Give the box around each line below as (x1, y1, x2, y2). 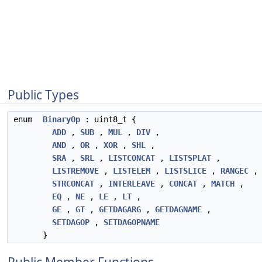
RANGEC (220, 166, 249, 175)
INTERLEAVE (108, 179, 155, 188)
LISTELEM (113, 166, 150, 175)
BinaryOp (43, 115, 80, 124)
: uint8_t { (80, 115, 136, 124)
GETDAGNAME (155, 205, 202, 214)
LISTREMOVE (52, 166, 99, 175)
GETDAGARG (99, 205, 141, 214)
